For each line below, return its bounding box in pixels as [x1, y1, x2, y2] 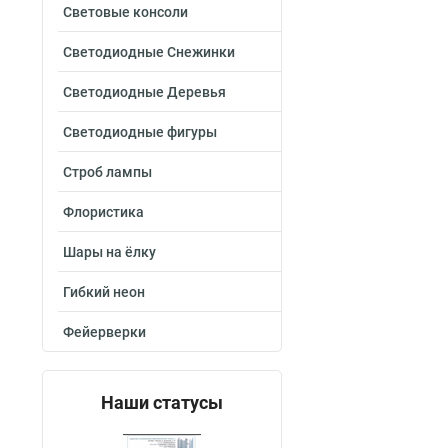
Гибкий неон [63, 284, 145, 300]
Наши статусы [101, 392, 223, 413]
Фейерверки [63, 324, 146, 340]
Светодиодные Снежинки [63, 44, 235, 60]
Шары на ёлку [63, 244, 156, 260]
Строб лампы [63, 164, 152, 180]
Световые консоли [63, 4, 188, 20]
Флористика [63, 204, 144, 220]
